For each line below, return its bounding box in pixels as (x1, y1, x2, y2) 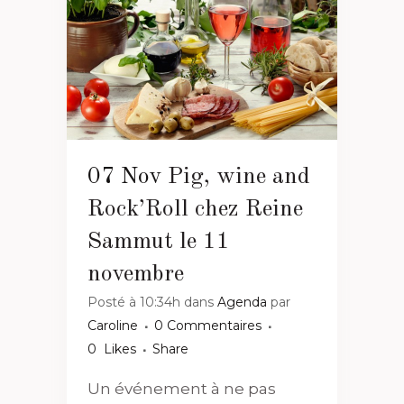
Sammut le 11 (87, 230, 230, 254)
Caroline (87, 317, 138, 335)
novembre (87, 262, 184, 287)
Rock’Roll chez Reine (87, 197, 303, 222)
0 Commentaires (154, 317, 262, 335)
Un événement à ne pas (87, 380, 276, 399)
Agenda (217, 294, 267, 311)
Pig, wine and (168, 165, 310, 189)
